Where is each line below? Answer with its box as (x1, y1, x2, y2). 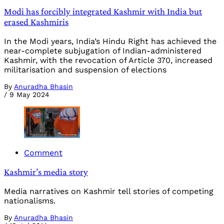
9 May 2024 (9, 90, 49, 98)
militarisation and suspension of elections (4, 64, 166, 74)
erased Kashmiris (4, 16, 68, 27)
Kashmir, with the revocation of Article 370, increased (4, 55, 212, 65)
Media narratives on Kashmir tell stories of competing (4, 186, 213, 196)
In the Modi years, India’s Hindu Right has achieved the (4, 36, 216, 46)
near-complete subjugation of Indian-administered (4, 45, 201, 55)
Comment (24, 147, 62, 157)
